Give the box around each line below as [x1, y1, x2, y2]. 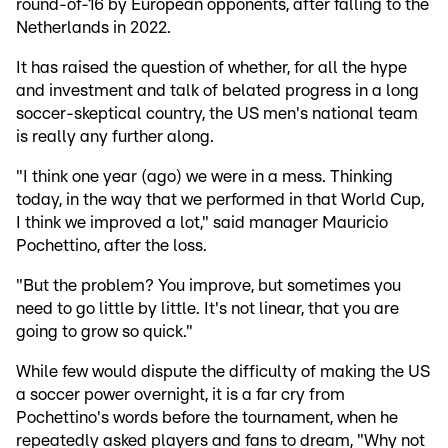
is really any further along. [16, 128, 214, 146]
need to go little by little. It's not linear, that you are [16, 300, 399, 318]
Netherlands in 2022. [16, 19, 171, 37]
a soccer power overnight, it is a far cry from [16, 386, 345, 404]
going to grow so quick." [16, 323, 193, 341]
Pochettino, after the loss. [16, 237, 207, 255]
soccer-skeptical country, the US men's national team [16, 105, 418, 123]
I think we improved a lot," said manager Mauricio [16, 214, 388, 232]
